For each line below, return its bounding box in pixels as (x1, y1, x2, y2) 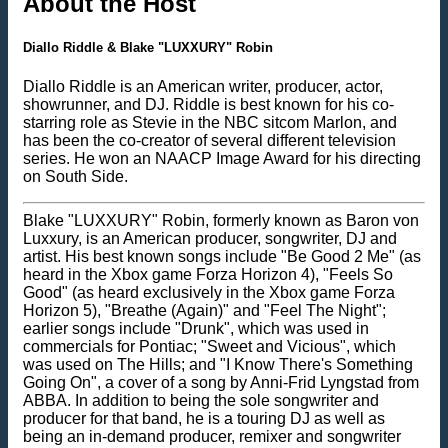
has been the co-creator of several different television (23, 131, 396, 149)
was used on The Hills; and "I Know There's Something (23, 355, 413, 373)
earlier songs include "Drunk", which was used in (23, 319, 369, 337)
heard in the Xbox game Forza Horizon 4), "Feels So (23, 265, 393, 283)
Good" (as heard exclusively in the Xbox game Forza (23, 283, 395, 301)
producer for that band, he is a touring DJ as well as (23, 409, 385, 427)
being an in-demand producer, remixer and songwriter (23, 427, 401, 445)
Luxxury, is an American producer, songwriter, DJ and (23, 229, 397, 247)
